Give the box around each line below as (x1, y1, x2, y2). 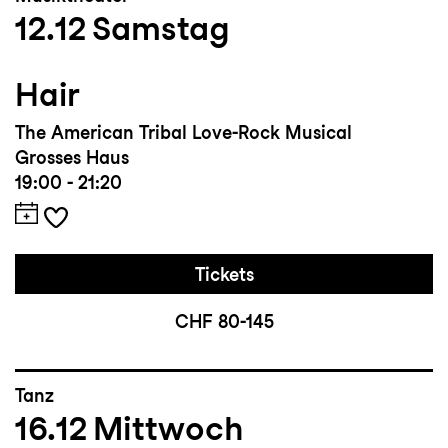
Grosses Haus (15, 146, 129, 168)
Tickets (194, 263, 254, 285)
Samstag (92, 7, 230, 48)
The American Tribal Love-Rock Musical (15, 121, 352, 143)
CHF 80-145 (174, 310, 274, 332)
